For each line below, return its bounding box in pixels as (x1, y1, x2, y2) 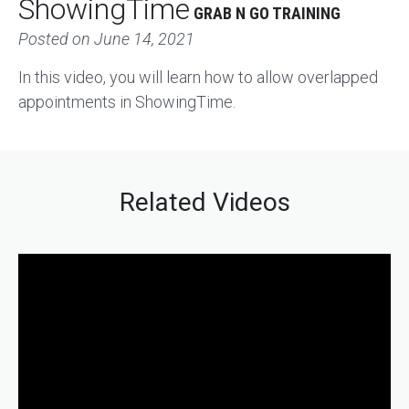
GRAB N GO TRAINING (194, 3, 341, 23)
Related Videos (119, 186, 290, 217)
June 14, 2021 (94, 28, 194, 48)
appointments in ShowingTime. (18, 91, 236, 111)
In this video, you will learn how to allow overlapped (18, 67, 378, 87)
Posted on (18, 28, 94, 48)
